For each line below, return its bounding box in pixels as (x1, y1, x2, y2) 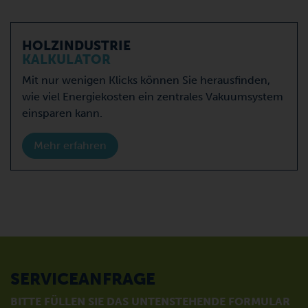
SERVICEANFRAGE (10, 268, 155, 289)
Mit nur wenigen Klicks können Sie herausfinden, (22, 73, 270, 87)
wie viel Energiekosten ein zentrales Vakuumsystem (22, 89, 283, 103)
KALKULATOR (22, 51, 111, 67)
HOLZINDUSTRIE (22, 37, 131, 54)
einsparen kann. (22, 106, 102, 120)
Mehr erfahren (34, 138, 107, 152)
